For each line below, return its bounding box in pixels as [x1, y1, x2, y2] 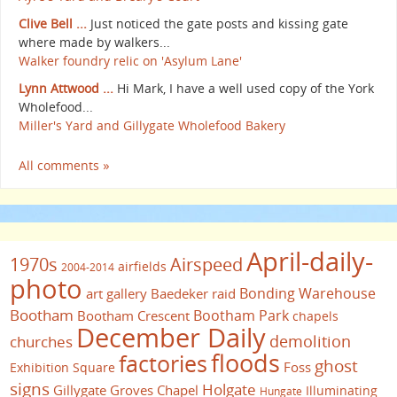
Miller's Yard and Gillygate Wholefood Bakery [19, 116, 285, 134]
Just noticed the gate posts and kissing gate [90, 14, 348, 32]
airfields [118, 257, 167, 275]
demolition [269, 329, 351, 352]
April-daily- [246, 243, 373, 278]
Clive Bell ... [19, 14, 87, 32]
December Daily [76, 319, 266, 355]
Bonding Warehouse [239, 283, 376, 303]
